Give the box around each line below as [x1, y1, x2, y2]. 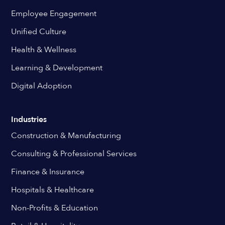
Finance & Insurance [11, 166, 85, 177]
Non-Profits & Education [11, 202, 98, 213]
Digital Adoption [11, 80, 72, 91]
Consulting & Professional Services [11, 148, 137, 159]
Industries [11, 114, 47, 125]
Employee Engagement [11, 8, 97, 19]
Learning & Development [11, 62, 103, 73]
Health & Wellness [11, 44, 77, 55]
